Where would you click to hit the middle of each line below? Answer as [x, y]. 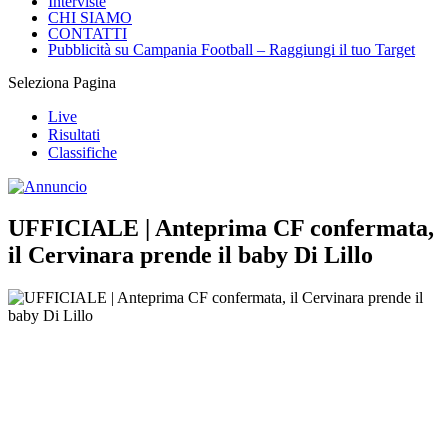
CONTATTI [87, 33]
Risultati [74, 134]
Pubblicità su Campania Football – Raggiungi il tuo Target [231, 49]
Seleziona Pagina [62, 82]
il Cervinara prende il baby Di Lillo [190, 255]
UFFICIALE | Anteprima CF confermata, [221, 228]
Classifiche [82, 152]
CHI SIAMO [90, 17]
